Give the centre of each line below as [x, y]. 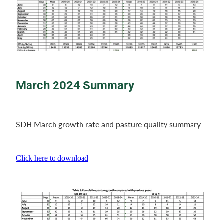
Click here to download [52, 158]
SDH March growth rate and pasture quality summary [108, 124]
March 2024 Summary [75, 85]
